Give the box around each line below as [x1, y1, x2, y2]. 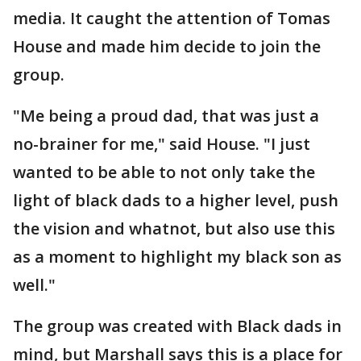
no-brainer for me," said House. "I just [13, 133, 310, 155]
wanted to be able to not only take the [13, 161, 315, 183]
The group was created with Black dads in [13, 315, 342, 337]
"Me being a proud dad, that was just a [13, 105, 319, 127]
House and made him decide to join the [13, 35, 321, 57]
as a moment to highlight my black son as [13, 246, 342, 268]
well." [13, 274, 56, 296]
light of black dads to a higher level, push [13, 189, 338, 211]
